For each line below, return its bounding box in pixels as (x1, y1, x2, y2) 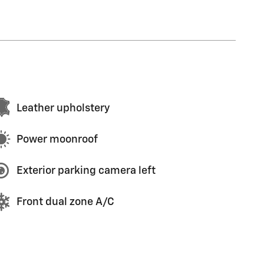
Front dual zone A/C (16, 196, 114, 207)
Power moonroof (16, 134, 98, 145)
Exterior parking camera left (16, 165, 156, 176)
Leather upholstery (16, 103, 110, 114)
